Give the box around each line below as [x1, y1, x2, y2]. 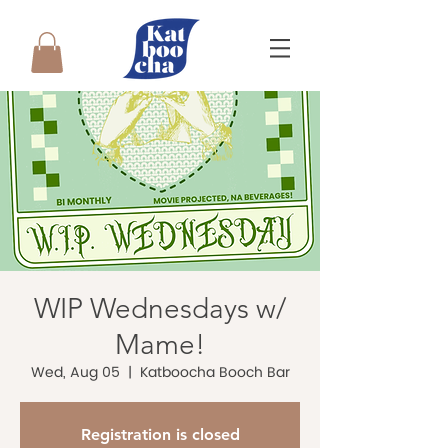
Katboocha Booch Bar [139, 360, 290, 384]
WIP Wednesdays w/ [34, 291, 286, 325]
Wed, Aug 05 [30, 360, 120, 384]
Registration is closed [80, 424, 240, 444]
